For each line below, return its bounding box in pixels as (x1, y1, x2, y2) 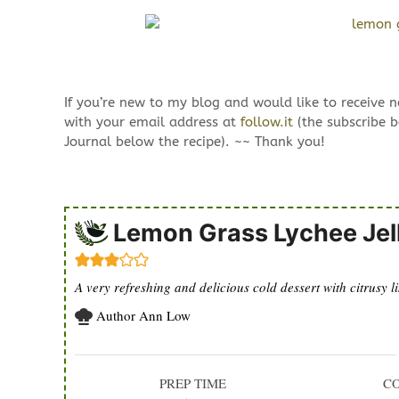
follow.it (240, 114, 293, 130)
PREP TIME (159, 374, 227, 393)
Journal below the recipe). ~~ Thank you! (64, 134, 325, 150)
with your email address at (64, 114, 240, 130)
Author (95, 306, 139, 324)
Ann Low (138, 306, 191, 324)
